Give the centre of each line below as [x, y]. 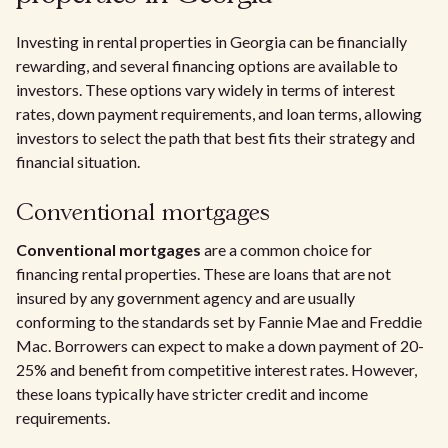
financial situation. [78, 161]
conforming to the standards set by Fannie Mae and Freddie [219, 321]
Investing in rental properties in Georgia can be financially [211, 41]
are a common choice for [286, 249]
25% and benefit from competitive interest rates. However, [216, 369]
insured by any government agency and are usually [185, 297]
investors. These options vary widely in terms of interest [205, 89]
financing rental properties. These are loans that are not [203, 273]
